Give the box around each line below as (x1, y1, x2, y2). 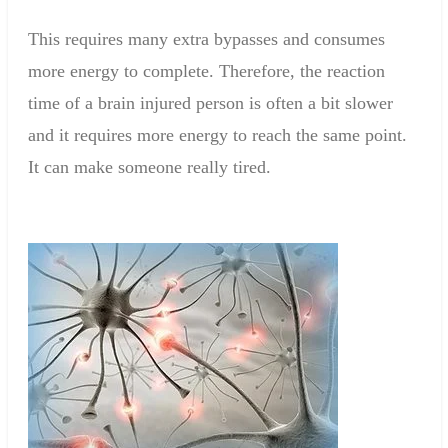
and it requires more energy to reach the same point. (27, 125, 407, 146)
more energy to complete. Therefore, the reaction (27, 61, 385, 82)
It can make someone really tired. (27, 157, 271, 178)
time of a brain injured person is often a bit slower (27, 93, 393, 114)
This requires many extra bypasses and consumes (27, 29, 385, 50)
